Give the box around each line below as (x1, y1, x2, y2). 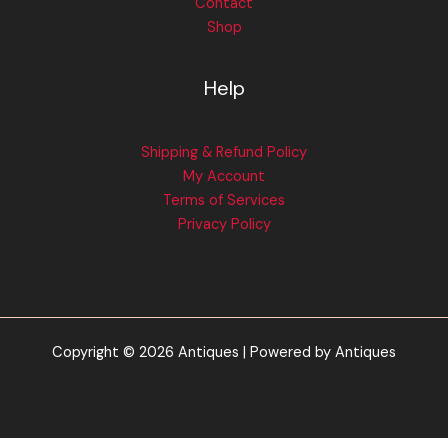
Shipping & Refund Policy (141, 142, 307, 162)
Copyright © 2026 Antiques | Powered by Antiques (52, 343, 396, 363)
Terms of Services (163, 190, 285, 210)
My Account (183, 166, 265, 186)
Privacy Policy (177, 214, 271, 234)
